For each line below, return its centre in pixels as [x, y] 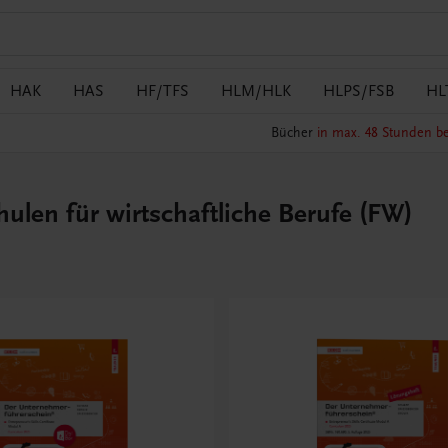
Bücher [293, 133]
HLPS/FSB [358, 91]
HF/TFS [162, 91]
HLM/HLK [256, 91]
